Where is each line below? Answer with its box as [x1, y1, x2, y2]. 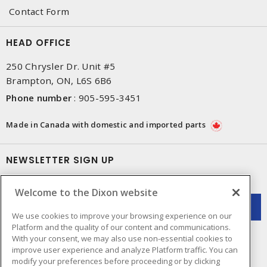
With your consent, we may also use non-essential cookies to [12, 232, 232, 244]
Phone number [6, 92, 72, 104]
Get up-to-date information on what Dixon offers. [6, 178, 226, 190]
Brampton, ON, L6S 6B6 [6, 74, 112, 86]
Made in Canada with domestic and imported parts [6, 119, 207, 130]
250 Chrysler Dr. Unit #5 [6, 60, 115, 72]
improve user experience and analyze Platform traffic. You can [12, 244, 238, 255]
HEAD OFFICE [6, 36, 71, 49]
